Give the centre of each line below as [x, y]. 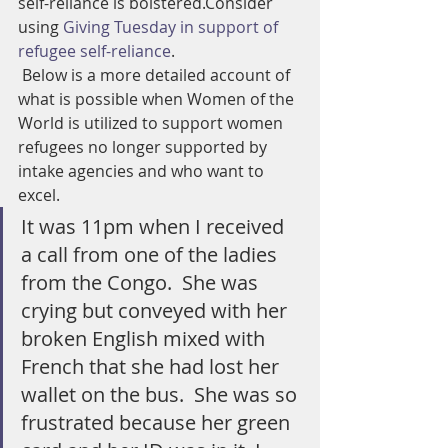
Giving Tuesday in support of [172, 27]
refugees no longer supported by [144, 147]
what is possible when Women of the [158, 99]
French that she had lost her [152, 366]
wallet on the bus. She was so [161, 394]
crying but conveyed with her [156, 310]
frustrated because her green [158, 422]
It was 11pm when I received [155, 226]
